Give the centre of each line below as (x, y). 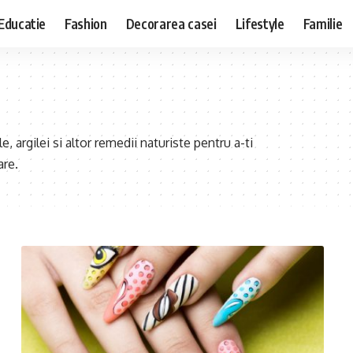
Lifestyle (260, 23)
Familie (323, 23)
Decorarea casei (171, 23)
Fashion (86, 23)
